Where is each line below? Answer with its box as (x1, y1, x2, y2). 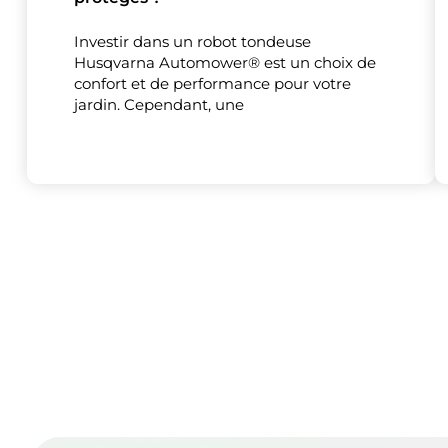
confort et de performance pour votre (74, 74, 351, 93)
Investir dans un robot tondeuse (74, 32, 311, 51)
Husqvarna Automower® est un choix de (74, 53, 376, 72)
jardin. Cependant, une (74, 95, 244, 114)
